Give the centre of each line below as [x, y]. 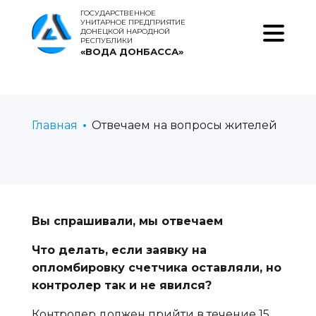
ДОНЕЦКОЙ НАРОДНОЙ [125, 31]
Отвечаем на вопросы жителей [184, 125]
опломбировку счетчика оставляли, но [156, 268]
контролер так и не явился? [121, 285]
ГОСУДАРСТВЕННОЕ [118, 13]
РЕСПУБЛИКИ [106, 41]
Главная [54, 125]
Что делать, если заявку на [119, 250]
